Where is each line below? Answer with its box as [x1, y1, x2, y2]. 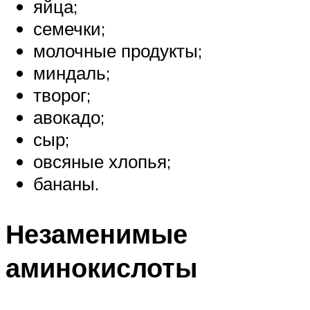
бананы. [33, 172, 99, 194]
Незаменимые [6, 216, 188, 250]
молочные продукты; [33, 39, 202, 62]
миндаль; [33, 61, 110, 84]
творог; [33, 83, 91, 106]
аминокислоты [6, 250, 197, 284]
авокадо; [33, 105, 104, 128]
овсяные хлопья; [33, 149, 171, 172]
